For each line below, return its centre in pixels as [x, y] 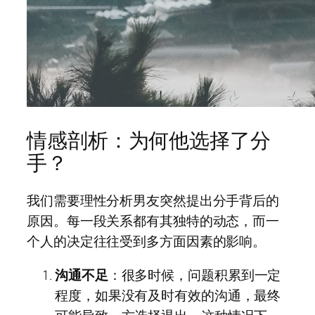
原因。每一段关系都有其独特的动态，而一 [153, 221]
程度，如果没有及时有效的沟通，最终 [168, 295]
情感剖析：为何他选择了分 [149, 140]
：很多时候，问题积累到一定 [194, 275]
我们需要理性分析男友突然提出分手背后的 [153, 201]
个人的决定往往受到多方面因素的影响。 [147, 242]
